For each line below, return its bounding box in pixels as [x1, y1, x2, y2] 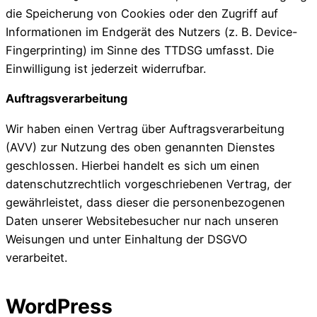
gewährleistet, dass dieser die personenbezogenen [6, 195, 285, 209]
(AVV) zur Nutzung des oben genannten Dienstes [6, 139, 275, 154]
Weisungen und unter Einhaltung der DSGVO [6, 231, 247, 246]
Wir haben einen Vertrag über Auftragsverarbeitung [6, 121, 284, 136]
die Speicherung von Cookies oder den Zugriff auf [6, 6, 278, 21]
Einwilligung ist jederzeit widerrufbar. [6, 62, 206, 76]
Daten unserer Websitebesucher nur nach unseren [6, 213, 279, 228]
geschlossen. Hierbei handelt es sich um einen [6, 158, 260, 173]
